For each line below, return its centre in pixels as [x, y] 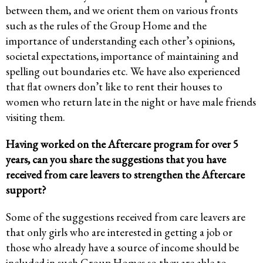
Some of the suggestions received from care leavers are [126, 217]
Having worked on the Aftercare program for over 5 [122, 144]
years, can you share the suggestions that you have [116, 160]
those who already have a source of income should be [122, 248]
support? [26, 190]
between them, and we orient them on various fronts [122, 11]
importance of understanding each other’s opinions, [120, 41]
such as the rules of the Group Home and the [106, 26]
